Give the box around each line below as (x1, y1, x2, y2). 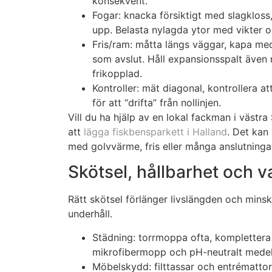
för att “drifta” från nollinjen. (92, 96, 221, 109)
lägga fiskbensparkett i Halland (84, 125, 227, 138)
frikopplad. (92, 67, 142, 80)
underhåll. (68, 208, 112, 220)
